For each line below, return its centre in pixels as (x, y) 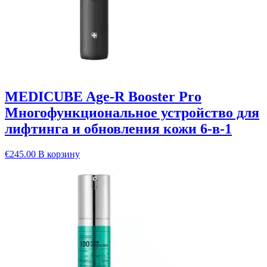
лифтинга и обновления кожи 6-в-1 (118, 128)
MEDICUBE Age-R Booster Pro (103, 96)
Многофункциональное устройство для (132, 112)
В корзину (59, 154)
